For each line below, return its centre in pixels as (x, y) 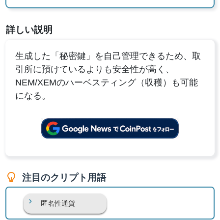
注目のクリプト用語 (64, 177)
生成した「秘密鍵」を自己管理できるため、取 (108, 56)
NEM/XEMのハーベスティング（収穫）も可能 (107, 82)
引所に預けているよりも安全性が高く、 (95, 69)
